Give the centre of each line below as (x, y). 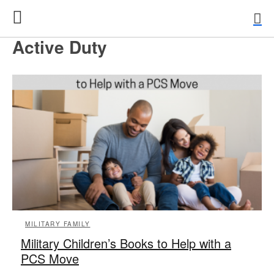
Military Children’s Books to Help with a (126, 243)
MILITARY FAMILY (58, 224)
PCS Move (50, 258)
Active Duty (60, 47)
